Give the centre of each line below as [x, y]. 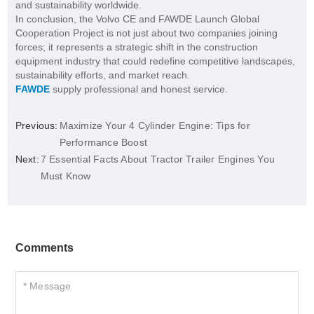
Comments [44, 248]
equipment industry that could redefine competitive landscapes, [155, 61]
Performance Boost [103, 143]
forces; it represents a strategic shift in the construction [136, 47]
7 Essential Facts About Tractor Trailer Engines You [158, 159]
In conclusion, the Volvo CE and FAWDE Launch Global [137, 19]
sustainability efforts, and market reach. [102, 75]
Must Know [66, 176]
